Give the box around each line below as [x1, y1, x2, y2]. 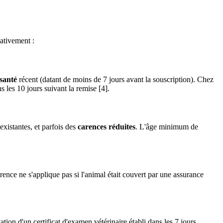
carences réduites [78, 122, 135, 131]
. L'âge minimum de [135, 122, 198, 131]
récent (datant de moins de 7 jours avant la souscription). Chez [17, 75, 214, 84]
